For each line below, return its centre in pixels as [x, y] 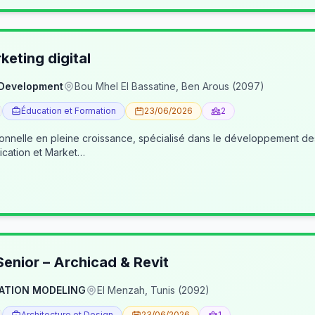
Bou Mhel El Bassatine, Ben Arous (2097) [169, 86]
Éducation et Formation [69, 111]
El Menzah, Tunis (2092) [153, 290]
